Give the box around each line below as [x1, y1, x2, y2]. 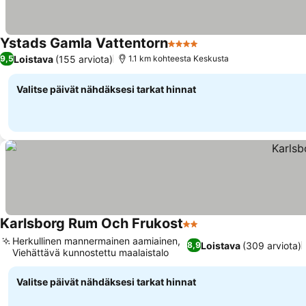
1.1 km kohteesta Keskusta [128, 53, 229, 64]
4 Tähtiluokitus [167, 44, 243, 57]
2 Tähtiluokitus [182, 224, 258, 238]
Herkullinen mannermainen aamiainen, [12, 235, 180, 247]
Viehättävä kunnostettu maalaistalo [12, 247, 169, 258]
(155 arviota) [55, 53, 113, 65]
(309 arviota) [242, 239, 301, 251]
